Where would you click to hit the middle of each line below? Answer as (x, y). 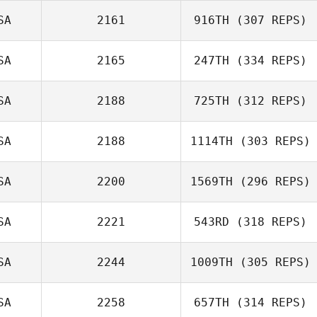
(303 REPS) (272, 141)
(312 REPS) (268, 101)
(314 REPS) (268, 302)
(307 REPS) (268, 20)
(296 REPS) (272, 181)
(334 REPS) (268, 60)
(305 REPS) (272, 262)
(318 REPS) (268, 222)
